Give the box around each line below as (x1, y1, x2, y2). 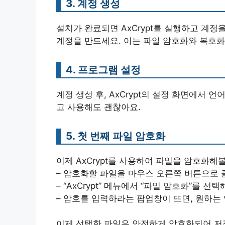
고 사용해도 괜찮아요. (56, 101, 141, 112)
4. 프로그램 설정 (66, 63, 141, 76)
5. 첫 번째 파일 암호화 (66, 129, 165, 142)
